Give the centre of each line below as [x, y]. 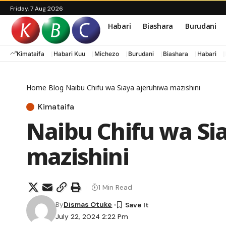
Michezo [107, 53]
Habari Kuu [69, 53]
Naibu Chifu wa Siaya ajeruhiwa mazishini [133, 88]
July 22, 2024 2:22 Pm [92, 217]
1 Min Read [115, 187]
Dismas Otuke [88, 205]
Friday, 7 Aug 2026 [37, 9]
